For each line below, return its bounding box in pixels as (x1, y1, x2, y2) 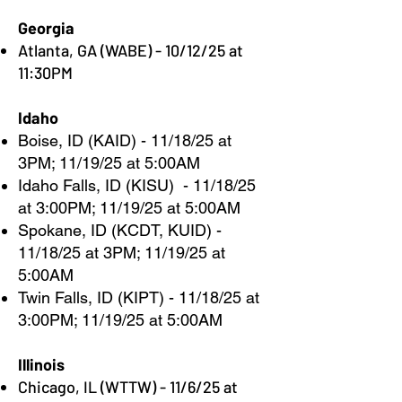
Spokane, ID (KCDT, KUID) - (18, 221, 222, 240)
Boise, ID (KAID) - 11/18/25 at (18, 131, 232, 150)
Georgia (18, 18, 74, 38)
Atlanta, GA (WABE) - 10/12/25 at (18, 40, 243, 60)
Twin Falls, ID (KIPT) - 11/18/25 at (18, 288, 259, 307)
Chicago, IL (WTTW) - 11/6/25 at (18, 377, 238, 397)
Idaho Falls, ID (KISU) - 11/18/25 (18, 176, 256, 195)
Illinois (18, 354, 65, 374)
